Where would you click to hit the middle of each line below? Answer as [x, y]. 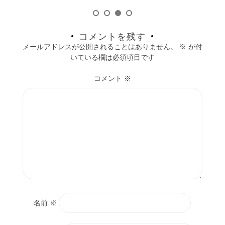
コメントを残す [113, 36]
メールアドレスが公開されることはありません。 [100, 46]
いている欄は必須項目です [112, 57]
